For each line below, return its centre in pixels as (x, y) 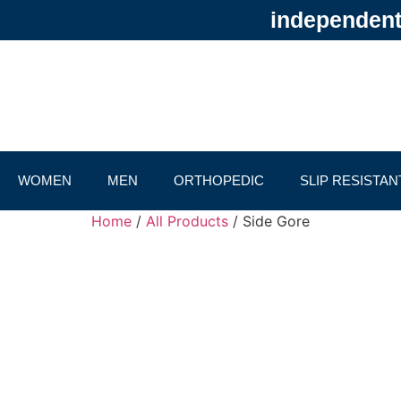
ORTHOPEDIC (219, 180)
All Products (187, 221)
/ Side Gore (269, 221)
